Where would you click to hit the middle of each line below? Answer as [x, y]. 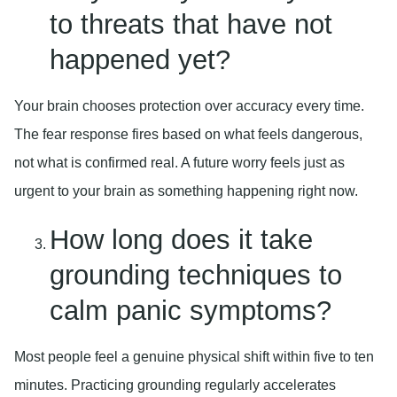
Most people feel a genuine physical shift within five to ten [194, 356]
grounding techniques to [196, 275]
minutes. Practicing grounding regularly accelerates [175, 385]
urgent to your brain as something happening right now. [186, 191]
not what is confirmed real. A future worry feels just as [179, 162]
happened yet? [140, 59]
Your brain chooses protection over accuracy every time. [189, 105]
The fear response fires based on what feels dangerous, [188, 134]
